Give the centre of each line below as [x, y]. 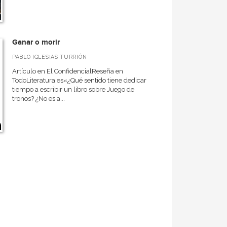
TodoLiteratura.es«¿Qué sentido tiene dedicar [79, 80]
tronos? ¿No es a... [38, 99]
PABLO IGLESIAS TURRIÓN [49, 57]
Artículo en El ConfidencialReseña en [67, 71]
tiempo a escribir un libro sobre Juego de [73, 89]
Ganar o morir [36, 42]
